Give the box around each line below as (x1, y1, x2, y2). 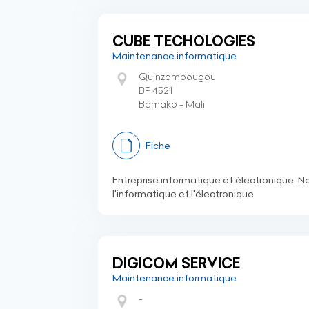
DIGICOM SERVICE (112, 255, 240, 272)
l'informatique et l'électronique (112, 188, 254, 200)
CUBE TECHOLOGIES (112, 32, 255, 50)
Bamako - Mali (139, 98, 205, 110)
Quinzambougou (139, 70, 216, 83)
